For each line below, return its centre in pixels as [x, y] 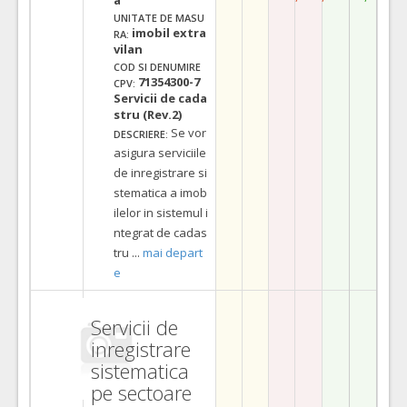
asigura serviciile [160, 152]
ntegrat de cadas [160, 232]
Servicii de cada [160, 98]
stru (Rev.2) [148, 114]
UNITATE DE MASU [159, 17]
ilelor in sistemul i [161, 212]
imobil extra [169, 32]
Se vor [189, 132]
